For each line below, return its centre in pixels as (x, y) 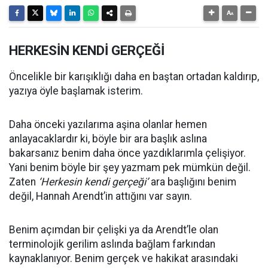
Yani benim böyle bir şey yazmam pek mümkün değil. (130, 168)
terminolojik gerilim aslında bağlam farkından (112, 244)
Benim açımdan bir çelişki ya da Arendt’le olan (114, 230)
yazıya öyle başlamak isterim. (76, 91)
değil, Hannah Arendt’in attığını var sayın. (100, 197)
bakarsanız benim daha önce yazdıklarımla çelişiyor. (127, 153)
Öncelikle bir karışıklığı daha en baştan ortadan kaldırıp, (134, 77)
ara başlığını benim (192, 182)
